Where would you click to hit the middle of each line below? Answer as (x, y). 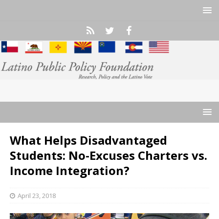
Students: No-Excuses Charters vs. (109, 155)
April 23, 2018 (37, 195)
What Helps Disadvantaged (88, 140)
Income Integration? (70, 170)
